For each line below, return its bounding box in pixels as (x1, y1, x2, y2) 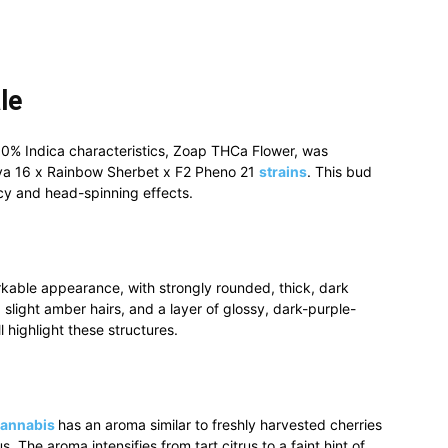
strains (259, 163, 307, 180)
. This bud (307, 163, 372, 180)
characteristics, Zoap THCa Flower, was (65, 142, 328, 159)
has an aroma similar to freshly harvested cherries (58, 416, 382, 433)
